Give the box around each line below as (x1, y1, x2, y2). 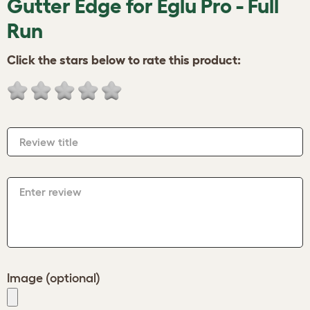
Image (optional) (7, 271, 100, 285)
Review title (19, 136, 78, 148)
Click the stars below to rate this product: (7, 53, 241, 67)
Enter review (19, 185, 82, 198)
